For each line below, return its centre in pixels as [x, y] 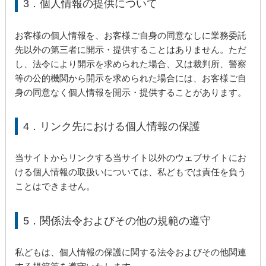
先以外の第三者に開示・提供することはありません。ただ [131, 49]
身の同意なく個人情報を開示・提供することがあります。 [131, 92]
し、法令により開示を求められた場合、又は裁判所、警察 [131, 64]
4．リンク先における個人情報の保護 [112, 126]
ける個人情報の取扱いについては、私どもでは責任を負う [131, 172]
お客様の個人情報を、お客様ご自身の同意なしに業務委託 [131, 35]
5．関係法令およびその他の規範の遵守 [117, 220]
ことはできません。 [55, 186]
